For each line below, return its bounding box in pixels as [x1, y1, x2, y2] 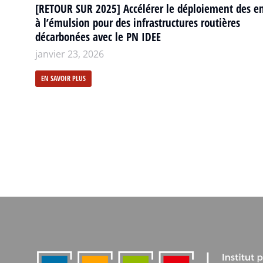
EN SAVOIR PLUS [41, 73, 86, 83]
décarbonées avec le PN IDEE [35, 29, 161, 45]
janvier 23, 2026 [35, 48, 104, 60]
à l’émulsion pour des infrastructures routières [35, 15, 240, 31]
